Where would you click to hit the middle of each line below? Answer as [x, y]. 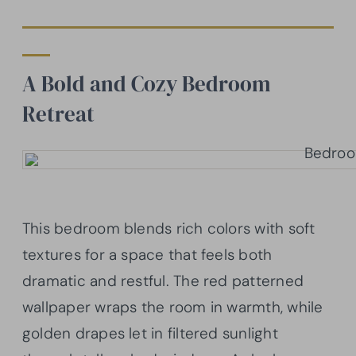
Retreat [58, 114]
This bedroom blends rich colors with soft [169, 229]
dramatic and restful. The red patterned [163, 281]
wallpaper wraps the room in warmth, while [173, 308]
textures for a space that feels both [147, 255]
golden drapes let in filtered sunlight [150, 334]
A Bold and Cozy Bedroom [147, 84]
